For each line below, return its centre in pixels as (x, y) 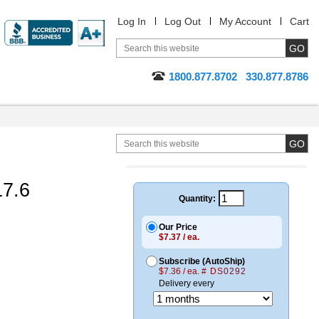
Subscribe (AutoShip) (202, 261)
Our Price (178, 227)
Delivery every (187, 283)
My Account (245, 21)
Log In (132, 21)
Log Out (183, 21)
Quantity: (197, 198)
